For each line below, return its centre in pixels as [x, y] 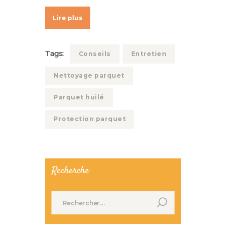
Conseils [95, 53]
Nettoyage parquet [89, 75]
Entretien [149, 53]
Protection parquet [90, 119]
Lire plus [68, 18]
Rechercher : [75, 196]
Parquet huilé [79, 97]
